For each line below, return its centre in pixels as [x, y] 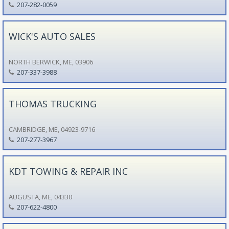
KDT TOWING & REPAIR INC [68, 171]
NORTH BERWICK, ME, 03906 [51, 62]
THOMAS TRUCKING [52, 104]
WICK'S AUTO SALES [52, 36]
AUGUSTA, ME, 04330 [40, 197]
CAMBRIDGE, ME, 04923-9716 [52, 129]
